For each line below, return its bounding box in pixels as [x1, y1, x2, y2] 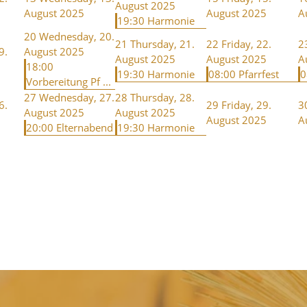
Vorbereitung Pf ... [26, 74, 111, 88]
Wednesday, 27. [39, 90, 114, 104]
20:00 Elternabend [26, 120, 113, 134]
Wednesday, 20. [39, 29, 114, 43]
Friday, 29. [221, 97, 271, 112]
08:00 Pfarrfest [208, 66, 279, 81]
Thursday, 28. [130, 90, 195, 104]
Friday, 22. [221, 36, 271, 51]
